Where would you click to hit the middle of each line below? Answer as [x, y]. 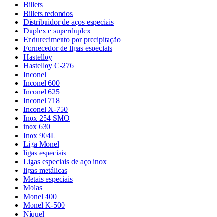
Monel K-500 [44, 205]
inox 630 [37, 126]
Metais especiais [48, 179]
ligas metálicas [45, 170]
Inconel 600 [41, 83]
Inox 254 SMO [46, 118]
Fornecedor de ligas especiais [68, 48]
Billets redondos [48, 13]
